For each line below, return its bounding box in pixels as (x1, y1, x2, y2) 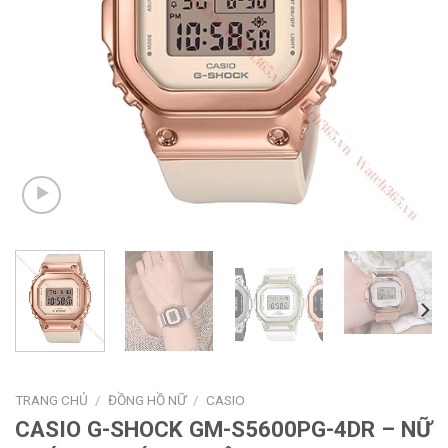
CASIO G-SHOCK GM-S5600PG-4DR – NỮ (15, 416, 432, 443)
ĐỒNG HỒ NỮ (108, 392, 187, 409)
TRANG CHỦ (15, 392, 88, 409)
